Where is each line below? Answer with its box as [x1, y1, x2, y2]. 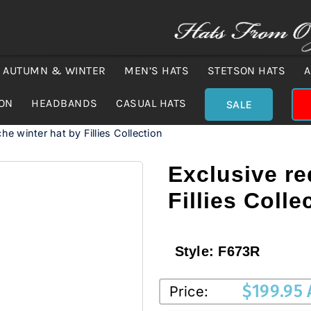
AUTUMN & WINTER [3, 64, 106, 77]
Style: [174, 244, 219, 259]
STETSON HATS [207, 64, 286, 77]
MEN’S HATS [124, 64, 189, 77]
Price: [169, 283, 209, 300]
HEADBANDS [31, 96, 98, 110]
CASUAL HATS [116, 96, 187, 110]
